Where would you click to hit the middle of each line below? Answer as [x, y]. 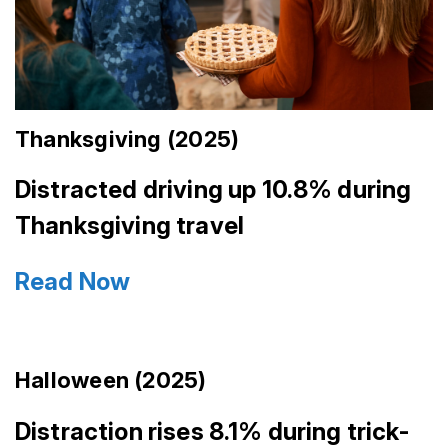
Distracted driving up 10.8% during [213, 190]
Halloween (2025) [111, 380]
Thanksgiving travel [130, 226]
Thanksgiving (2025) [127, 138]
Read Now [73, 282]
